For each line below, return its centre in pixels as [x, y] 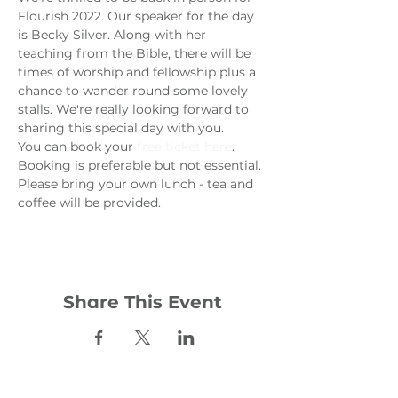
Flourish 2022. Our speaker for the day [138, 16]
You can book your [77, 147]
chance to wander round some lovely [135, 91]
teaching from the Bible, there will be [136, 53]
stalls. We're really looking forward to [135, 109]
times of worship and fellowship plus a [139, 72]
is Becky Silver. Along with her [114, 35]
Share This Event [142, 302]
